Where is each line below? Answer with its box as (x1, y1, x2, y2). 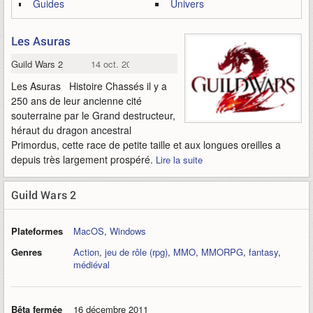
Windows (110, 224, 146, 238)
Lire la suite (156, 153, 203, 166)
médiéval (73, 258, 110, 271)
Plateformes (11, 224, 63, 238)
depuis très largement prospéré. (11, 152, 156, 166)
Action (73, 245, 99, 259)
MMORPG (201, 245, 243, 259)
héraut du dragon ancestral (11, 123, 131, 137)
